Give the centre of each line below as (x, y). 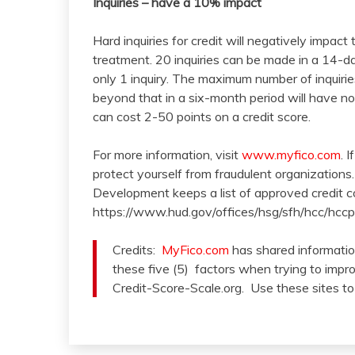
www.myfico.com (291, 155)
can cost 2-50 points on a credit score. (202, 117)
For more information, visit (167, 155)
